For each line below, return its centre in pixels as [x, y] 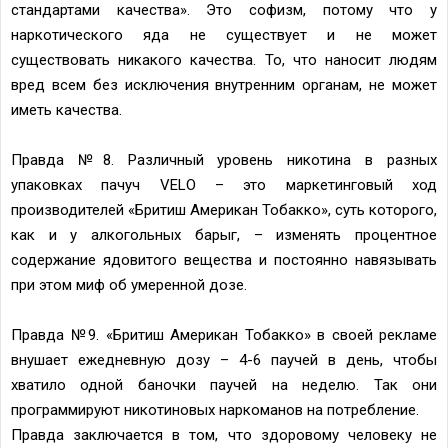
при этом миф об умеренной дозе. [129, 284]
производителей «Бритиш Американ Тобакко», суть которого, [224, 209]
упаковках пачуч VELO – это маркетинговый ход [224, 184]
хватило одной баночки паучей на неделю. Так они [224, 384]
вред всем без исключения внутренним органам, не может [224, 84]
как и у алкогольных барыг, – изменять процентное [224, 234]
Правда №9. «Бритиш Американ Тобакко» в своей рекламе [224, 334]
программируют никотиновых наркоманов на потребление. [215, 409]
